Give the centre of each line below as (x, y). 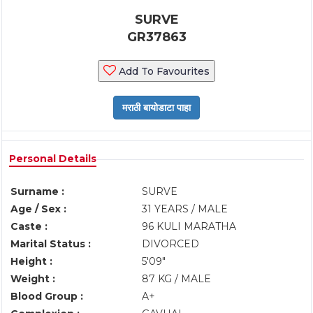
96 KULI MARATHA (189, 226)
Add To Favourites (163, 71)
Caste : (29, 226)
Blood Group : (47, 296)
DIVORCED (170, 244)
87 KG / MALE (176, 279)
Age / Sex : (38, 209)
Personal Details (53, 159)
